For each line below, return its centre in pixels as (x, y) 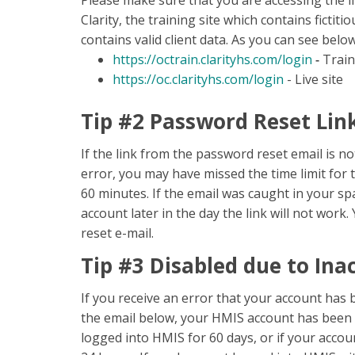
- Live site (313, 79)
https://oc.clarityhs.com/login (198, 79)
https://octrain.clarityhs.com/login (212, 59)
